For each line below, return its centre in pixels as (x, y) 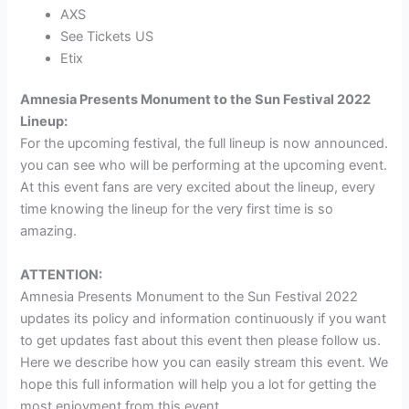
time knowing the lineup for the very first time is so (177, 210)
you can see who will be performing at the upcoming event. (204, 166)
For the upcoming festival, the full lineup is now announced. (204, 144)
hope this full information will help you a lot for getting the (199, 384)
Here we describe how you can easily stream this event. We (204, 362)
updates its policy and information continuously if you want (204, 318)
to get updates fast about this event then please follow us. (201, 340)
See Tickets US (107, 36)
